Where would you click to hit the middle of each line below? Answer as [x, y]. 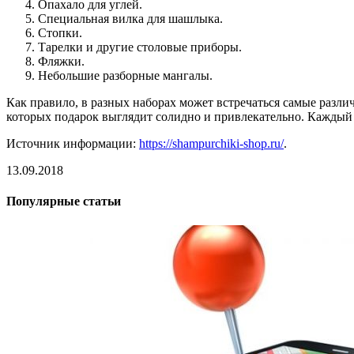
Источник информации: [73, 143]
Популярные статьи [64, 201]
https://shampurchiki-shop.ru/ [211, 143]
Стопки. [60, 32]
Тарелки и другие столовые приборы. [140, 47]
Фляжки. [61, 61]
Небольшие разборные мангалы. [125, 75]
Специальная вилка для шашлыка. [130, 18]
